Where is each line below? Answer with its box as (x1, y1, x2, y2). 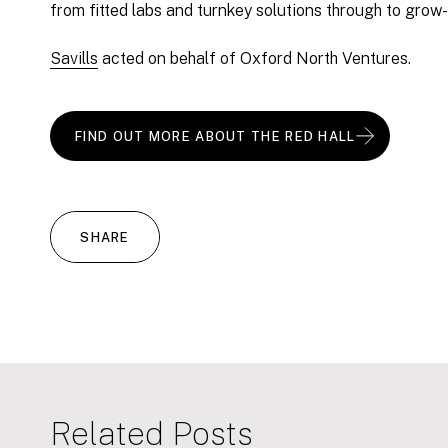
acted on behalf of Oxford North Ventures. (98, 49, 411, 69)
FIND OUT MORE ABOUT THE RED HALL (75, 128, 356, 144)
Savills (50, 49, 98, 69)
